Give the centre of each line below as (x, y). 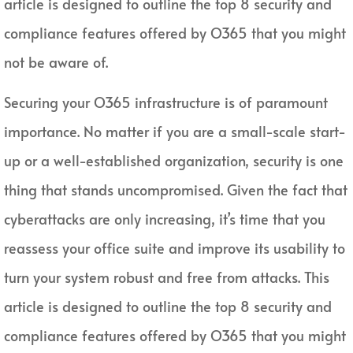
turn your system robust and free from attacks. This (167, 277)
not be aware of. (56, 62)
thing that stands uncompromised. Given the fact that (176, 190)
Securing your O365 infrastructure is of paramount (166, 102)
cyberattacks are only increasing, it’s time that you (165, 219)
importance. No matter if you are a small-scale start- (175, 132)
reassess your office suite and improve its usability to (175, 248)
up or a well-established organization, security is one (174, 161)
